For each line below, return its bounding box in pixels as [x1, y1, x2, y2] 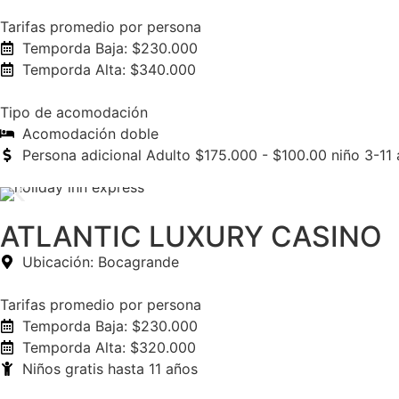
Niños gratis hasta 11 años [22, 360, 198, 378]
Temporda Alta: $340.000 [22, 61, 196, 78]
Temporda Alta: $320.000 [22, 338, 196, 356]
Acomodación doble [22, 125, 159, 142]
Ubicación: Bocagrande [22, 253, 179, 271]
